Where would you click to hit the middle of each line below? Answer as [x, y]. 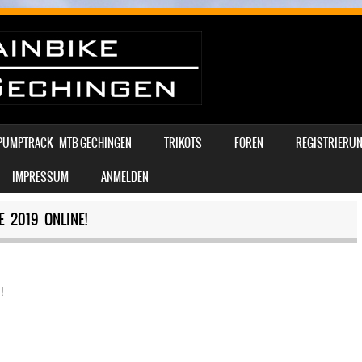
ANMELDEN [125, 177]
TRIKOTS [183, 143]
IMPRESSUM [40, 177]
